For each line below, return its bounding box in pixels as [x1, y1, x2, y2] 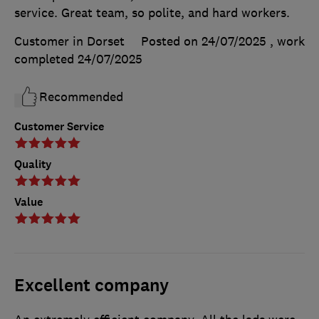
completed [14, 51, 78, 68]
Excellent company [14, 274, 169, 298]
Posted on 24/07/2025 [141, 33, 266, 50]
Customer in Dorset [14, 33, 125, 50]
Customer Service [14, 119, 104, 135]
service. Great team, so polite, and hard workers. [14, 5, 290, 21]
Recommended [39, 89, 123, 105]
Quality [14, 157, 52, 172]
